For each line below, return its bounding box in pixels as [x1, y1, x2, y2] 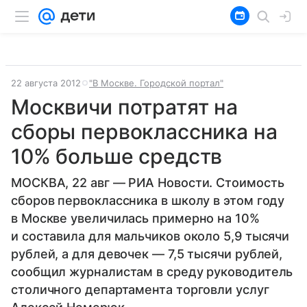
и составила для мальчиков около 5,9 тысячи [11, 229, 290, 243]
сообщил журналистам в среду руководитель [11, 265, 293, 279]
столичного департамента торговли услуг [11, 282, 269, 297]
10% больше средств [11, 144, 223, 169]
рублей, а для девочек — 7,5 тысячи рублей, [11, 247, 283, 261]
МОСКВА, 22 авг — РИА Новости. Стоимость [11, 175, 284, 190]
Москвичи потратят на [11, 95, 238, 119]
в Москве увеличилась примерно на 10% [11, 211, 260, 225]
